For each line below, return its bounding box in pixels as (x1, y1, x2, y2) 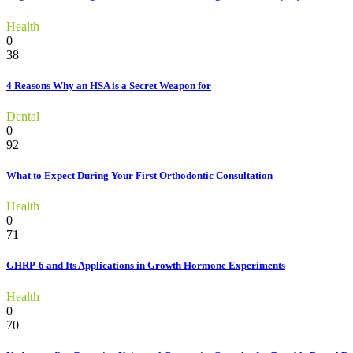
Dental (6, 109, 39, 123)
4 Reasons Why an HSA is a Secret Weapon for (6, 79, 211, 91)
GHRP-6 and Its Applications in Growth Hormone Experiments (6, 259, 285, 272)
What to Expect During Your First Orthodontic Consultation (6, 169, 273, 182)
